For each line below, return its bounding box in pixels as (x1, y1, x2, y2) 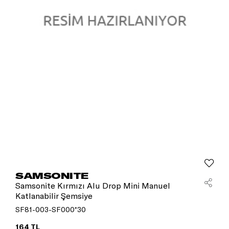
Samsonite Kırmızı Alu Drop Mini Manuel (15, 180, 170, 191)
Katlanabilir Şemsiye (15, 191, 93, 201)
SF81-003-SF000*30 (15, 205, 86, 215)
